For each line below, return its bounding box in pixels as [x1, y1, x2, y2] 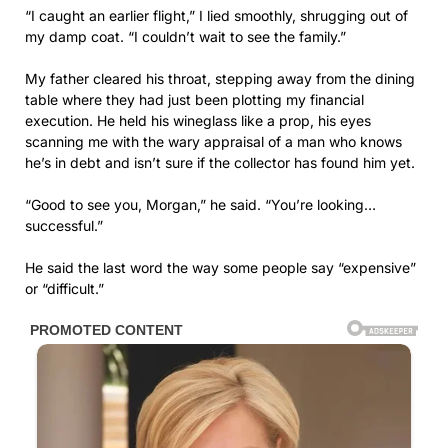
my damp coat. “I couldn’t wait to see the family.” [25, 28, 346, 45]
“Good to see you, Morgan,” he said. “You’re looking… [25, 196, 376, 213]
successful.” [25, 217, 103, 234]
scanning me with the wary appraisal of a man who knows [25, 133, 402, 150]
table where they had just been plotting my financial [25, 91, 364, 108]
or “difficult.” [25, 280, 104, 297]
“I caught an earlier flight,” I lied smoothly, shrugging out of [25, 7, 408, 24]
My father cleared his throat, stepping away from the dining [25, 70, 415, 87]
